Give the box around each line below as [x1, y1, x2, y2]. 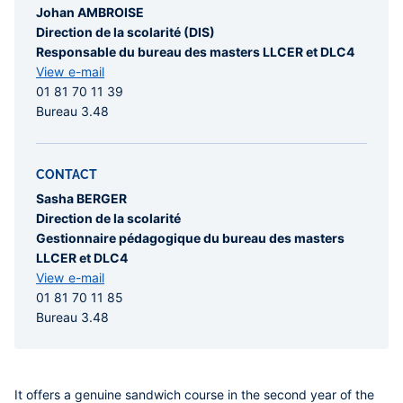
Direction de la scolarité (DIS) [36, 24, 215, 40]
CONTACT [36, 167, 97, 183]
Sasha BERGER [36, 191, 127, 207]
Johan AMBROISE [36, 4, 144, 21]
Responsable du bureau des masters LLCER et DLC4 [36, 44, 354, 60]
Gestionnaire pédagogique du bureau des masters [36, 230, 345, 246]
